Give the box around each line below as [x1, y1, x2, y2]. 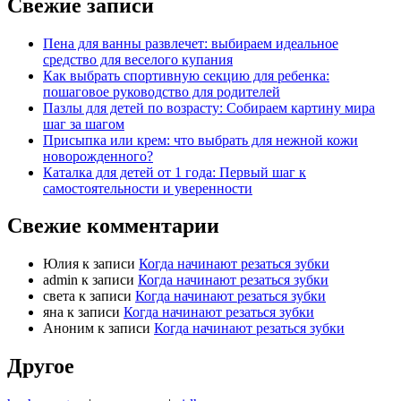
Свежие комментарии [7, 214, 219, 238]
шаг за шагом [43, 115, 124, 132]
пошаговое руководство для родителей [43, 83, 280, 99]
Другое [7, 354, 74, 379]
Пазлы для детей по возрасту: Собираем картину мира [43, 99, 375, 115]
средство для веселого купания [43, 51, 233, 67]
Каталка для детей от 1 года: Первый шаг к [43, 164, 306, 180]
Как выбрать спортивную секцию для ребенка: [43, 67, 329, 83]
